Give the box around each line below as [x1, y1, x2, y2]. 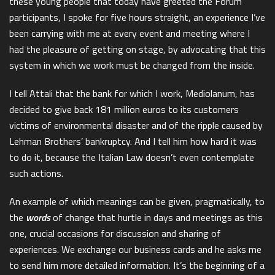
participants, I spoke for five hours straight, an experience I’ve [9, 9, 265, 25]
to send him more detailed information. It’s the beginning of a [9, 257, 265, 273]
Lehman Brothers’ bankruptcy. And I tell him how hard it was [9, 133, 257, 149]
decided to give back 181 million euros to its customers [9, 101, 239, 117]
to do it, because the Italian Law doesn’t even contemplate [9, 149, 254, 165]
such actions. [9, 165, 63, 180]
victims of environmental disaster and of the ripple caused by [9, 117, 263, 133]
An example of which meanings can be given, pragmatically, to [9, 193, 265, 209]
